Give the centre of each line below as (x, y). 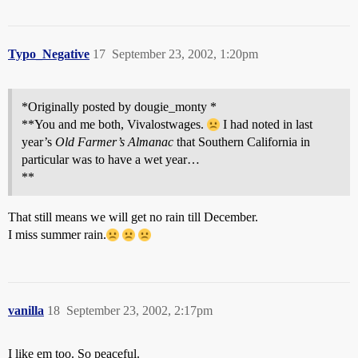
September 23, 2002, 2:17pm (139, 310)
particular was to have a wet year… (111, 159)
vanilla (26, 310)
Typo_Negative (49, 54)
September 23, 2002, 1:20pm (185, 54)
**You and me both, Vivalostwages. (114, 124)
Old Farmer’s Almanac (114, 142)
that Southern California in (242, 142)
